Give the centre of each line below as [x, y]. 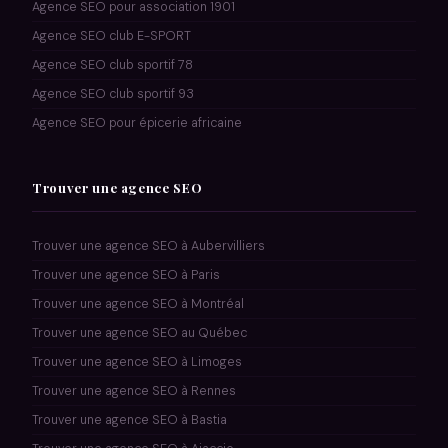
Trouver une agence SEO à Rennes [134, 390]
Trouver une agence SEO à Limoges [137, 361]
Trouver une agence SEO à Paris [126, 274]
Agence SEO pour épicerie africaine [137, 122]
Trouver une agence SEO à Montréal [138, 303]
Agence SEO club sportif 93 [113, 93]
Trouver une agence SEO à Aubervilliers [148, 245]
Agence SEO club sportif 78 [112, 64]
